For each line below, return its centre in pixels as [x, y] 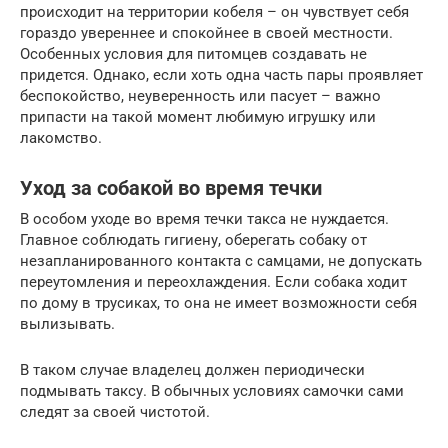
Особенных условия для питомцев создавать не [193, 53]
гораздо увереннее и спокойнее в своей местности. [206, 32]
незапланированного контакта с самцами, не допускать [221, 260]
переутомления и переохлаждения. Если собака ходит [213, 281]
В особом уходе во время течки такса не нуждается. [204, 218]
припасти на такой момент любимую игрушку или [198, 116]
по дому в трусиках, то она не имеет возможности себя [218, 302]
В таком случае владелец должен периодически [192, 369]
